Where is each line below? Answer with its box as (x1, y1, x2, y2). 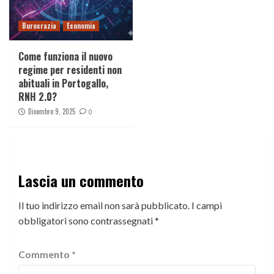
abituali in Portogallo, (18, 75, 108, 91)
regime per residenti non (18, 62, 122, 77)
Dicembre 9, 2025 (28, 106, 75, 116)
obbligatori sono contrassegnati (18, 214, 155, 226)
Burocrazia (22, 20, 56, 31)
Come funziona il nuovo (18, 48, 113, 64)
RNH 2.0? (18, 89, 57, 104)
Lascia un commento (18, 169, 144, 191)
